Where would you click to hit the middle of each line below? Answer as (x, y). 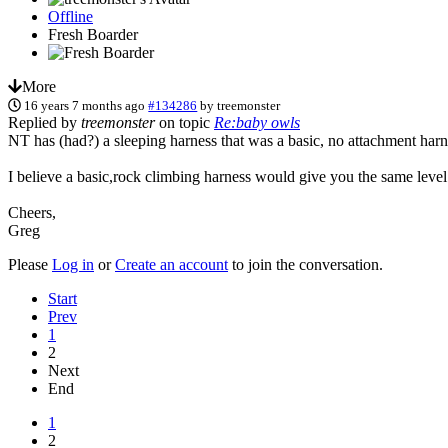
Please (30, 264)
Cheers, (32, 212)
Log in (73, 264)
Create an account (171, 264)
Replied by (44, 122)
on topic (184, 122)
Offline (70, 16)
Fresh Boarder (93, 34)
